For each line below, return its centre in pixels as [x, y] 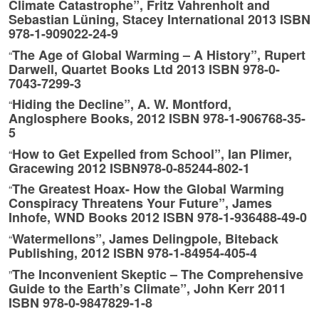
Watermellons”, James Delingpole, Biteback [145, 239]
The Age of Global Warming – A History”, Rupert [159, 54]
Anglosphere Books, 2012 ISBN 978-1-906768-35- [157, 119]
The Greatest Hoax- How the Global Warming [148, 189]
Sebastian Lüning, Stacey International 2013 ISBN [159, 20]
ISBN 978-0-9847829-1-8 [80, 302]
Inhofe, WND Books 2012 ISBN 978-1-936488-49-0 [158, 218]
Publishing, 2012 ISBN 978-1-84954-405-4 [133, 253]
